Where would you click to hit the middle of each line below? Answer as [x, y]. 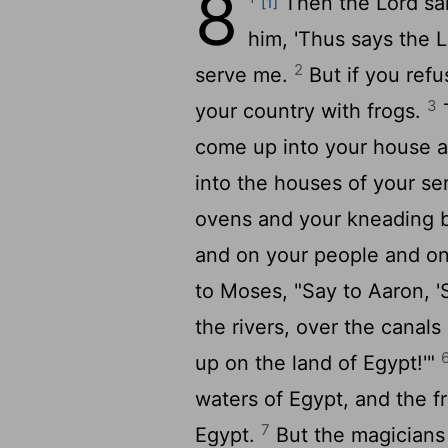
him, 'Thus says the [342, 39]
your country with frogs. [311, 111]
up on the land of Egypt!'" [318, 363]
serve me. [245, 75]
